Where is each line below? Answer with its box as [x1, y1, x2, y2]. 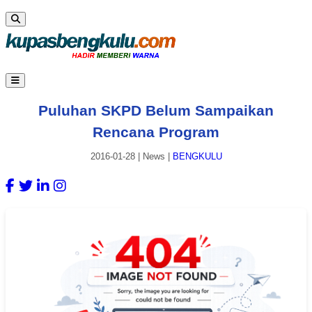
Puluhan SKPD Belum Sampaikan [38, 102, 274, 118]
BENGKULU [172, 151, 222, 162]
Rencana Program [93, 123, 219, 140]
